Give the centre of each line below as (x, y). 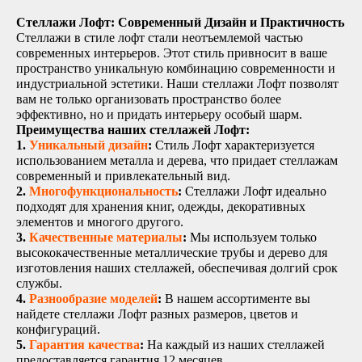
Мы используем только (252, 237)
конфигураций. (58, 329)
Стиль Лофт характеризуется (233, 145)
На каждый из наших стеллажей (234, 344)
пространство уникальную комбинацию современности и (176, 68)
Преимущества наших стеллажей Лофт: (133, 129)
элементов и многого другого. (100, 221)
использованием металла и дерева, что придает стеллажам (177, 160)
